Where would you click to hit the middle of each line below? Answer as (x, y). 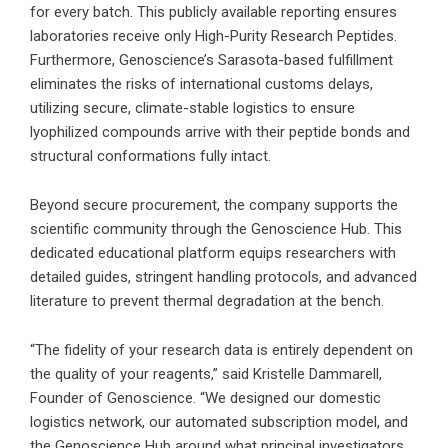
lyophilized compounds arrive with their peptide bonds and (220, 132)
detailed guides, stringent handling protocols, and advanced (223, 277)
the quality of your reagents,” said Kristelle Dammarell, (206, 374)
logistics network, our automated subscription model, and (219, 422)
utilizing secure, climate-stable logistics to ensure (192, 108)
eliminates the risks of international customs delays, (201, 84)
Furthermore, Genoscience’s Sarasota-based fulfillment (211, 60)
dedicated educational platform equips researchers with (213, 253)
